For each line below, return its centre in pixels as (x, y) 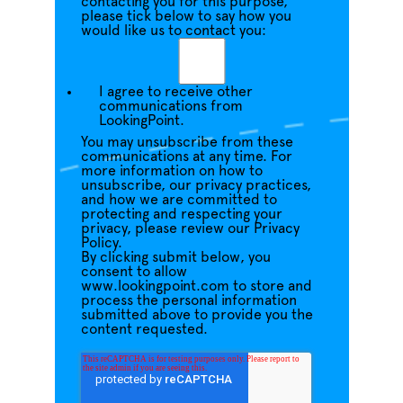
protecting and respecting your (181, 214)
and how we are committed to (179, 200)
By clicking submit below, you (175, 257)
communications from (170, 106)
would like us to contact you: (173, 31)
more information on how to (171, 171)
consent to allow (134, 272)
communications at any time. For (186, 157)
